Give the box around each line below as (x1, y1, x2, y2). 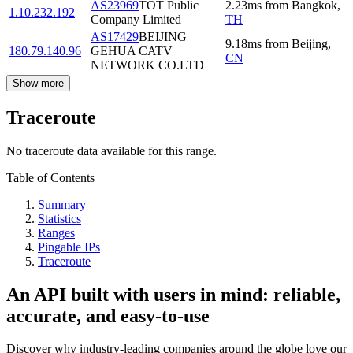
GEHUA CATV (91, 43, 173, 58)
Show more (13, 76, 64, 89)
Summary (38, 197, 86, 211)
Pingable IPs (38, 240, 100, 254)
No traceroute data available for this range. (6, 143, 217, 158)
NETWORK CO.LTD (91, 58, 204, 72)
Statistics (38, 211, 81, 225)
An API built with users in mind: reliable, (6, 284, 340, 305)
